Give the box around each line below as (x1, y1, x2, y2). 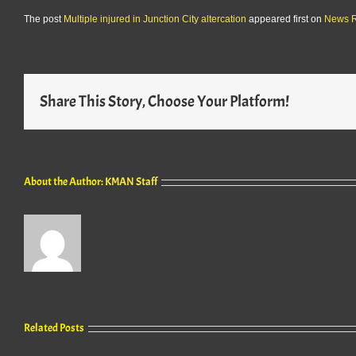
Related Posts (24, 321, 84, 335)
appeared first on (246, 14, 324, 25)
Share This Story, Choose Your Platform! (40, 91, 289, 111)
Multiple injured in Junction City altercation (64, 14, 246, 25)
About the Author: (24, 175, 105, 188)
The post (24, 14, 64, 25)
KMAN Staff (105, 175, 157, 188)
